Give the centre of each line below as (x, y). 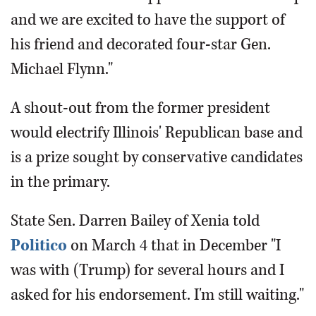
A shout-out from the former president (140, 108)
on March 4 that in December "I (174, 246)
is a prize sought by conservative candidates (157, 158)
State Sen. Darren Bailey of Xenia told (135, 221)
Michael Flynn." (62, 69)
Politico (39, 246)
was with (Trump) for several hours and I (147, 271)
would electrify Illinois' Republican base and (157, 133)
